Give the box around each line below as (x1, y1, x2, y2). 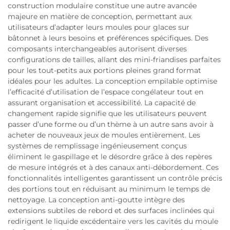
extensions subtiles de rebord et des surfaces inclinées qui (8, 206, 215, 216)
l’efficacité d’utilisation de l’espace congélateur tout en (8, 87, 203, 97)
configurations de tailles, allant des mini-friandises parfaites (8, 55, 221, 65)
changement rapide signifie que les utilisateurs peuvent (8, 109, 207, 119)
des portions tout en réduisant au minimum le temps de (8, 184, 210, 194)
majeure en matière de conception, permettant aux (8, 12, 191, 22)
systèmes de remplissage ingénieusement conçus (8, 141, 187, 151)
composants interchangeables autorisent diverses (8, 44, 187, 54)
